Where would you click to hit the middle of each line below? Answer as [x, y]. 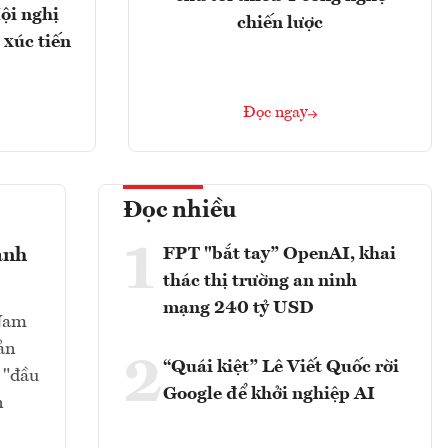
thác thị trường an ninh [260, 281]
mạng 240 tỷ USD [238, 308]
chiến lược [280, 23]
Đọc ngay [275, 113]
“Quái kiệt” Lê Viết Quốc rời [281, 367]
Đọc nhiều [180, 211]
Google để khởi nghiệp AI [269, 394]
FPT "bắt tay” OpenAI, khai [279, 254]
